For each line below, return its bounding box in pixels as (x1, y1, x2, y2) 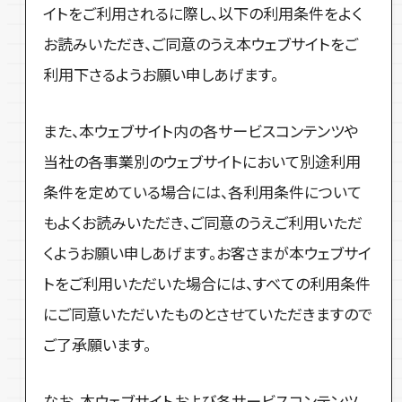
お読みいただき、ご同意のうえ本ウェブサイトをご (43, 31, 359, 55)
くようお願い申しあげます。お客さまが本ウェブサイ (43, 240, 372, 264)
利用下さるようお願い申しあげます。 (43, 62, 279, 85)
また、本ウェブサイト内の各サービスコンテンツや (43, 118, 360, 142)
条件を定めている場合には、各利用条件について (43, 179, 363, 203)
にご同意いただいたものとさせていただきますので (43, 301, 373, 325)
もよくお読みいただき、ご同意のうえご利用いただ (43, 210, 363, 233)
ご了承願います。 (43, 332, 152, 355)
